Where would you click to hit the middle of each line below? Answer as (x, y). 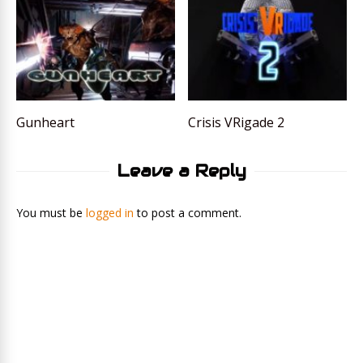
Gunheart (45, 122)
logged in (110, 212)
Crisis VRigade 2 (237, 122)
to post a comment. (188, 212)
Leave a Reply (181, 171)
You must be (51, 212)
